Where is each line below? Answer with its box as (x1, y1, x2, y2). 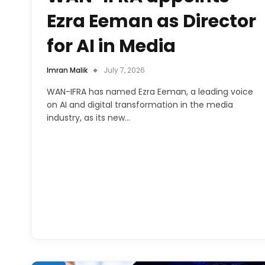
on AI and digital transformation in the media (47, 98, 233, 111)
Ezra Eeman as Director (47, 8, 256, 34)
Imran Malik (47, 64, 88, 75)
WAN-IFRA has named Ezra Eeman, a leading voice (47, 85, 253, 98)
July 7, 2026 (104, 64, 145, 75)
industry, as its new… (47, 111, 130, 124)
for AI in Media (47, 33, 176, 59)
